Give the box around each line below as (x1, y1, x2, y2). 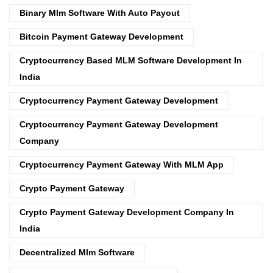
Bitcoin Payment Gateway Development (19, 31, 183, 41)
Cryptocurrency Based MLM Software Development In (19, 55, 242, 65)
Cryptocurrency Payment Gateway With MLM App (19, 159, 224, 169)
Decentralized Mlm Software (19, 247, 135, 257)
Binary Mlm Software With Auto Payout (19, 7, 180, 18)
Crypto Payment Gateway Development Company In (19, 207, 234, 217)
